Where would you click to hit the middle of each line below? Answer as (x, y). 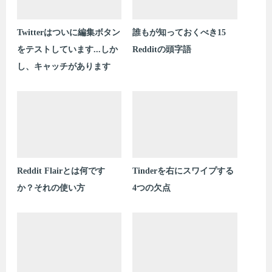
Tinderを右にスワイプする (183, 171)
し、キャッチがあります (63, 67)
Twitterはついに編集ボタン (68, 33)
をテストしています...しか (67, 50)
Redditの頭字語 (161, 50)
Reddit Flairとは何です (61, 171)
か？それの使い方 (51, 188)
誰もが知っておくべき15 (179, 33)
